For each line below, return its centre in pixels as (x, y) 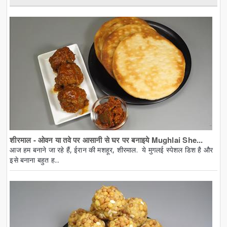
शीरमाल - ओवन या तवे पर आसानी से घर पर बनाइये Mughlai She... (106, 140)
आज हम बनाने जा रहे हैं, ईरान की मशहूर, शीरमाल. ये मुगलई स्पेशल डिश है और (111, 150)
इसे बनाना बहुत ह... (35, 160)
